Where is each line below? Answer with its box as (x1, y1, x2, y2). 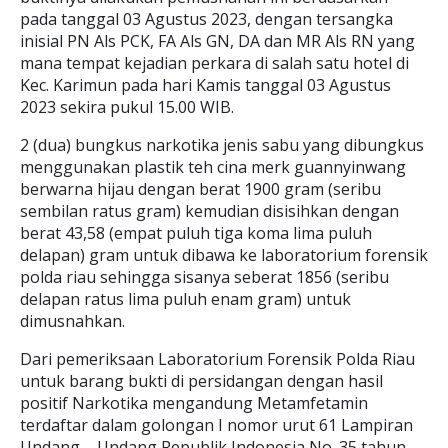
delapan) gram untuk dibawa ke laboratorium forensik (20, 244, 428, 266)
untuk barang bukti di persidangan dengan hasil (20, 370, 383, 392)
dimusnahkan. (20, 310, 125, 332)
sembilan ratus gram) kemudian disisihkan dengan (20, 200, 399, 222)
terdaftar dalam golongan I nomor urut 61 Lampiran (20, 414, 413, 436)
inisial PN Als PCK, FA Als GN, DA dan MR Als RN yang (20, 30, 415, 52)
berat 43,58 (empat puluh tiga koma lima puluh (20, 222, 372, 244)
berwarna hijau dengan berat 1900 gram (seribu (20, 178, 381, 200)
